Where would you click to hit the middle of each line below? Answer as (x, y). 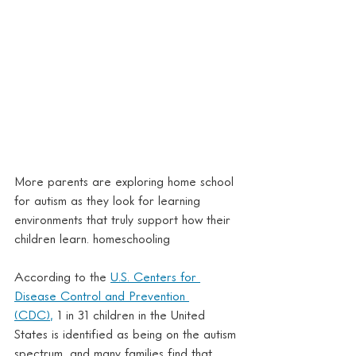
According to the (62, 276)
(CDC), (34, 314)
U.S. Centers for (155, 276)
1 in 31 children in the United (131, 314)
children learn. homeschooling (92, 238)
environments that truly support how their (124, 219)
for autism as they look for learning (109, 200)
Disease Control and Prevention (102, 295)
